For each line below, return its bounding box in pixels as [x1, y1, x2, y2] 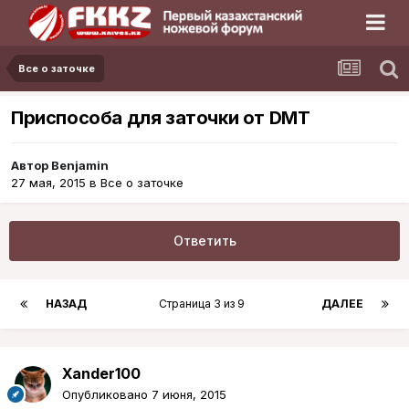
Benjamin [51, 158, 109, 173]
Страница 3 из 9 [158, 297, 250, 311]
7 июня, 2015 [152, 387, 226, 403]
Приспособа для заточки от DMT [11, 107, 310, 130]
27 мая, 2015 [11, 175, 86, 191]
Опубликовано [62, 387, 152, 403]
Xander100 [62, 364, 141, 383]
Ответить [173, 233, 236, 249]
